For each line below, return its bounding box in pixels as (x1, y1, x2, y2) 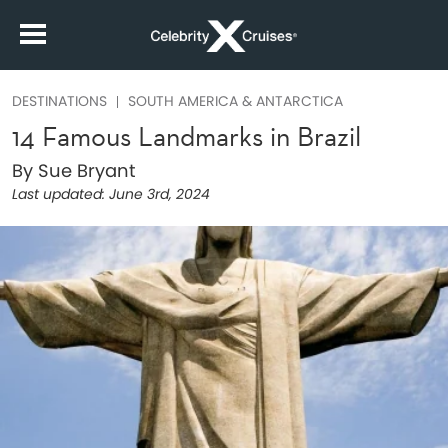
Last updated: (12, 184, 105, 204)
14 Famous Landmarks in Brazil (12, 119, 361, 154)
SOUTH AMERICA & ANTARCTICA (128, 91, 343, 111)
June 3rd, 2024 (105, 184, 210, 204)
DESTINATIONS (12, 91, 107, 111)
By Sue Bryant (12, 158, 136, 183)
